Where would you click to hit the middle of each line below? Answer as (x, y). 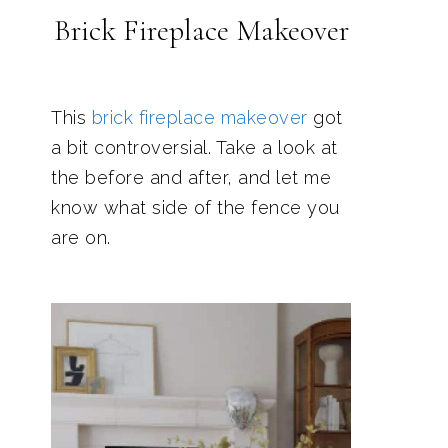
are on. (81, 237)
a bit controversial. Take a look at (194, 147)
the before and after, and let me (191, 177)
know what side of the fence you (195, 207)
